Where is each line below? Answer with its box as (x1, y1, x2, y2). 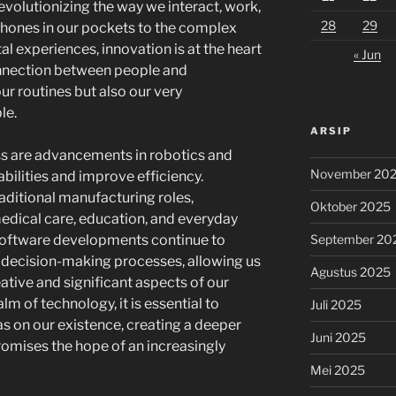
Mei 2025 (309, 362, 365, 377)
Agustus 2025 (309, 264, 391, 279)
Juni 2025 (309, 330, 366, 345)
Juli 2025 (309, 297, 362, 312)
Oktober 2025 (309, 199, 391, 214)
